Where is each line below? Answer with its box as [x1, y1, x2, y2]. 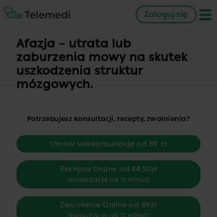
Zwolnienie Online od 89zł [60, 201, 157, 209]
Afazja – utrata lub [16, 36, 131, 50]
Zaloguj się [144, 10, 188, 19]
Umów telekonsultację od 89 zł [50, 139, 167, 148]
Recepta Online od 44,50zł [60, 165, 157, 173]
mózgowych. [16, 77, 93, 91]
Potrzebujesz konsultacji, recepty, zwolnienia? [27, 115, 190, 123]
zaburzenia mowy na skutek [16, 50, 187, 64]
